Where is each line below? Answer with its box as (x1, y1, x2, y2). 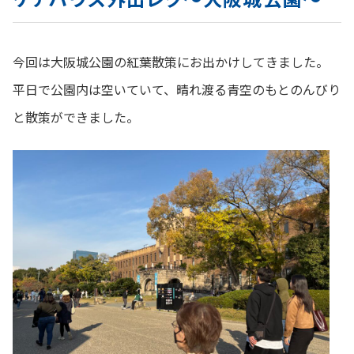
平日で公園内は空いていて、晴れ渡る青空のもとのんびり (13, 79, 341, 99)
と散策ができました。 (13, 107, 139, 126)
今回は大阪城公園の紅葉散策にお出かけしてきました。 (13, 51, 329, 71)
